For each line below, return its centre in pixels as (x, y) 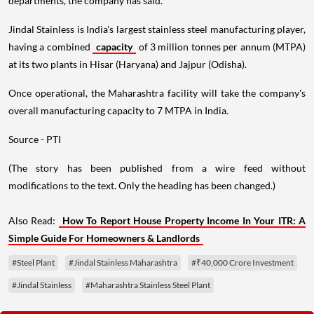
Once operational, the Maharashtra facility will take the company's (157, 93)
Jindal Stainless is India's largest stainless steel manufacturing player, (157, 29)
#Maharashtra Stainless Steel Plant (148, 285)
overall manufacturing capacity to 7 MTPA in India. (118, 111)
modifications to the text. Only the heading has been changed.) (142, 186)
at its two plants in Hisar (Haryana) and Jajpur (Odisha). (128, 64)
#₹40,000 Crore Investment (243, 263)
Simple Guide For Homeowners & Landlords (104, 238)
